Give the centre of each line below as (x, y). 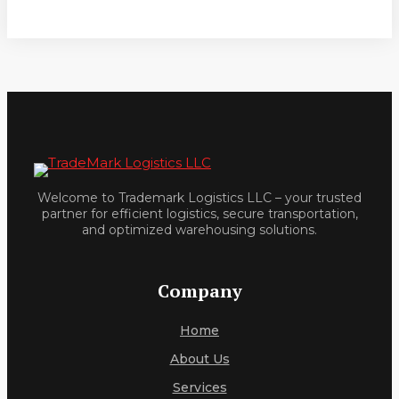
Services (199, 388)
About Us (199, 359)
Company (199, 291)
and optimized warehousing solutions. (199, 229)
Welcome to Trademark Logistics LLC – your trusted (199, 197)
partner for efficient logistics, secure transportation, (199, 213)
